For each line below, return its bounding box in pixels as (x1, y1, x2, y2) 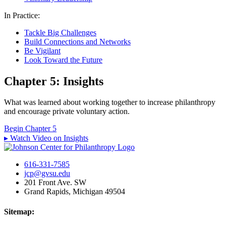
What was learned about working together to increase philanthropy (4, 98, 215, 107)
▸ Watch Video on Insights (4, 134, 88, 143)
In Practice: (4, 11, 40, 20)
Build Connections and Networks (24, 37, 131, 46)
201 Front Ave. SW (24, 178, 86, 187)
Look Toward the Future (24, 55, 102, 64)
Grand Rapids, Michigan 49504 (24, 187, 125, 196)
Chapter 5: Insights (4, 74, 103, 88)
